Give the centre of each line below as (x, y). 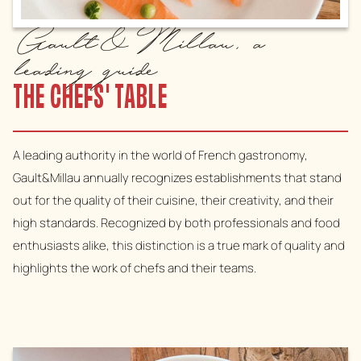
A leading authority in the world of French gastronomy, (160, 155)
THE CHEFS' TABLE (90, 100)
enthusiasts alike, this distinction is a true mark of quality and (179, 245)
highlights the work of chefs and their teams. (135, 268)
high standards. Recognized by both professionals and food (176, 223)
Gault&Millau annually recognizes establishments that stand (177, 178)
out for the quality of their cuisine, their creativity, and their (173, 200)
